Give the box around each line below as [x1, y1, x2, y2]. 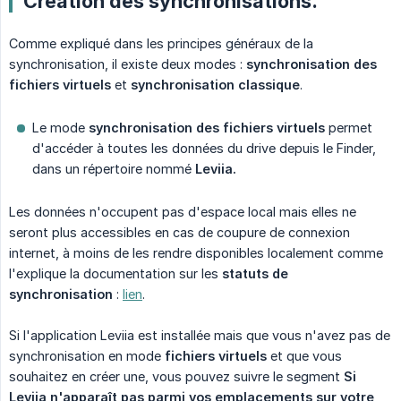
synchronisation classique [131, 77, 300, 93]
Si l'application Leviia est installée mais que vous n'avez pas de [9, 328, 390, 344]
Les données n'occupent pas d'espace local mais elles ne [9, 204, 356, 220]
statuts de [222, 266, 288, 282]
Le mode [32, 120, 89, 136]
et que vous [267, 348, 342, 364]
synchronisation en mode [9, 348, 165, 364]
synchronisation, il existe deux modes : [9, 56, 246, 73]
